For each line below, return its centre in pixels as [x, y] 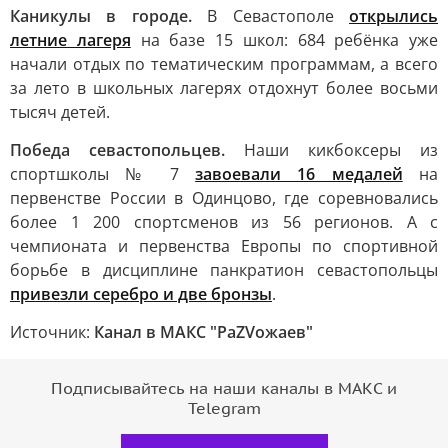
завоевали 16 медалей [299, 174]
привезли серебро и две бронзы [141, 294]
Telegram [224, 409]
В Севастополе [270, 16]
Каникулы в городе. [101, 16]
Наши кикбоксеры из [341, 150]
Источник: [52, 332]
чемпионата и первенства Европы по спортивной [224, 246]
